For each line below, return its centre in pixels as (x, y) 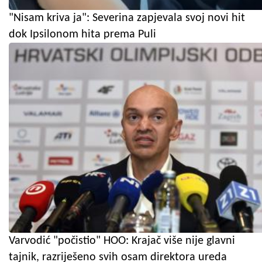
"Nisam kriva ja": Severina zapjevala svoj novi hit (127, 18)
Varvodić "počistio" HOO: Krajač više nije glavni (122, 241)
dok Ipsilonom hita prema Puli (82, 34)
